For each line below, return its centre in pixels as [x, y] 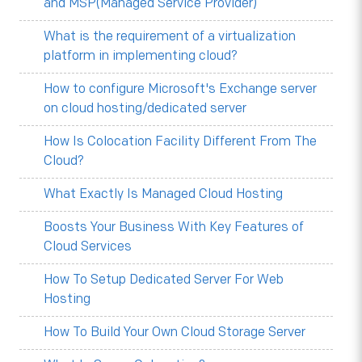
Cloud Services [87, 247]
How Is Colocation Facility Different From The [180, 142]
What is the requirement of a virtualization [169, 37]
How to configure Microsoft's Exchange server [180, 89]
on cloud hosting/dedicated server [145, 109]
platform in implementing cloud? [140, 56]
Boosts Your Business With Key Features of [173, 227]
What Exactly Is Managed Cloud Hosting [163, 194]
